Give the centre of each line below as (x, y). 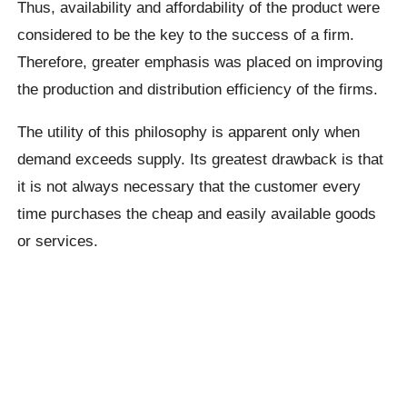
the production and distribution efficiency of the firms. (198, 89)
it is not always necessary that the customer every (189, 186)
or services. (58, 240)
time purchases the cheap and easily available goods (197, 213)
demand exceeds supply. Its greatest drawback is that (201, 159)
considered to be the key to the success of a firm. (186, 34)
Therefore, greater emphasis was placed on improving (200, 61)
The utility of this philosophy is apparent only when (189, 131)
